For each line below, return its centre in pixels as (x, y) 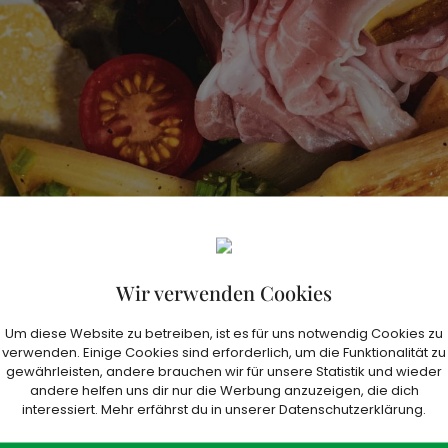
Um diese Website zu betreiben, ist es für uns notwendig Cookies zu (224, 332)
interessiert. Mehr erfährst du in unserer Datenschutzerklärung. (224, 408)
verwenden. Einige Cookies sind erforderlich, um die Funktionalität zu (224, 351)
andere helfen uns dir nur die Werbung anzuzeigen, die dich (224, 389)
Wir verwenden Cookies (224, 291)
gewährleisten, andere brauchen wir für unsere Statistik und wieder (224, 370)
